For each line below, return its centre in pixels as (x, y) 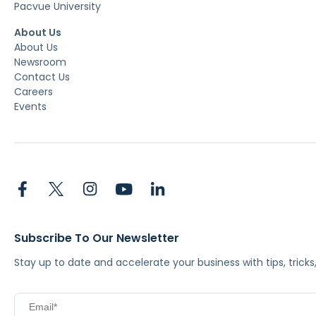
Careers (34, 91)
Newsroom (40, 62)
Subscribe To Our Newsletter (97, 238)
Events (30, 106)
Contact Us (42, 77)
